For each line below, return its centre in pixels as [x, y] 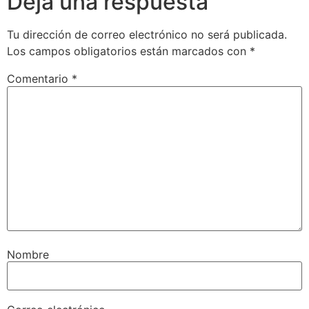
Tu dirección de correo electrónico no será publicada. [147, 35]
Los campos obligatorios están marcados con [128, 51]
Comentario [39, 79]
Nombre [28, 254]
